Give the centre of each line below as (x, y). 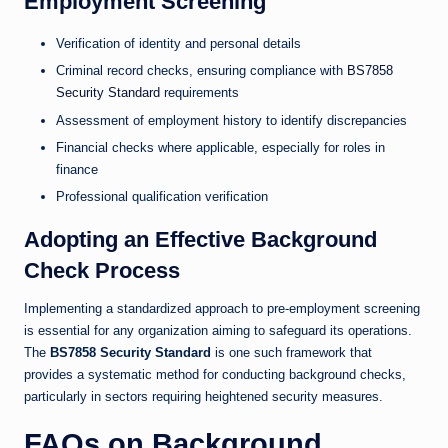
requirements (199, 93)
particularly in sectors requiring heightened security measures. (203, 396)
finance (77, 169)
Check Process (102, 270)
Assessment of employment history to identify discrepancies (231, 120)
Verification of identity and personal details (178, 44)
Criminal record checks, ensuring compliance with (201, 71)
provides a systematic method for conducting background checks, (215, 374)
